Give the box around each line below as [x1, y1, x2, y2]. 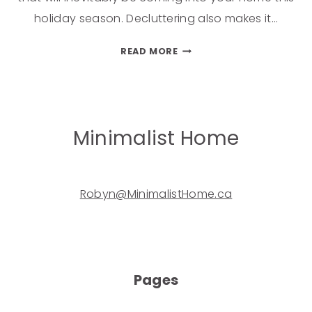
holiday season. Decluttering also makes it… [34, 10, 278, 26]
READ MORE [120, 45, 178, 57]
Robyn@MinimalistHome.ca [79, 186, 233, 202]
